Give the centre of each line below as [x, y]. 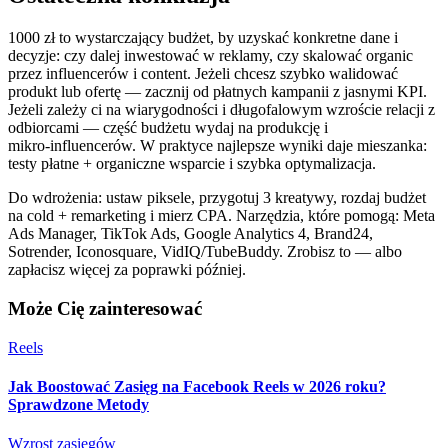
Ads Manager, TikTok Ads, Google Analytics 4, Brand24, [190, 234]
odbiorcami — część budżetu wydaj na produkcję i [168, 128]
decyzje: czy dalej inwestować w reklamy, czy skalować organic [210, 56]
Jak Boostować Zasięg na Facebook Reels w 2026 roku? [197, 386]
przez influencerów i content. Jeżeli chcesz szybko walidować [203, 74]
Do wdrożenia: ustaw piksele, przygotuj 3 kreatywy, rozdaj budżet [217, 198]
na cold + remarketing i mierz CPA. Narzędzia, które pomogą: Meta [221, 216]
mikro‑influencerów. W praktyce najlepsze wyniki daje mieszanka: [217, 146]
